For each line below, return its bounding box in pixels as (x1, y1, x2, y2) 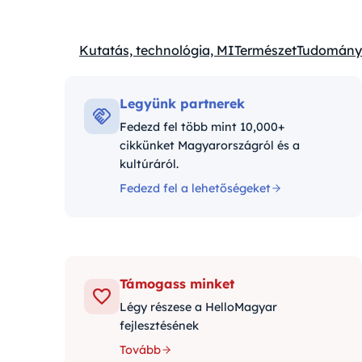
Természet (234, 42, 297, 58)
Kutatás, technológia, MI (79, 42, 234, 58)
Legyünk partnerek (120, 95, 245, 112)
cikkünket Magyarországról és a (120, 138, 300, 153)
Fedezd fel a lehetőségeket (120, 181, 271, 196)
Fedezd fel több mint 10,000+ (120, 120, 285, 134)
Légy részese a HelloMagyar (120, 300, 277, 314)
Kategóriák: (78, 51, 150, 68)
